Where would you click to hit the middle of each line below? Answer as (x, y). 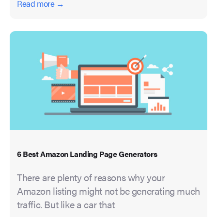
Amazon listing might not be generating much (108, 191)
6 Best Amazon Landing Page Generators (87, 154)
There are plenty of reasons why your (91, 177)
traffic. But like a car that (66, 204)
